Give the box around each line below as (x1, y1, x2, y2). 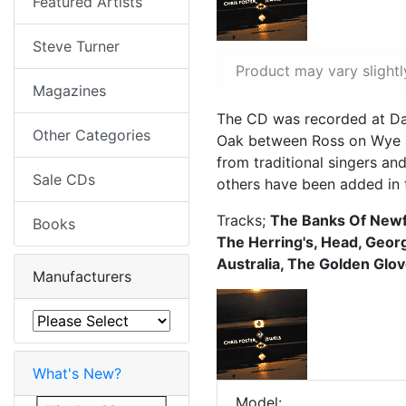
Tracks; (217, 211, 270, 230)
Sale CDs (33, 170, 95, 189)
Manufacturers (33, 267, 131, 286)
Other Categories (33, 126, 150, 145)
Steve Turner (33, 37, 120, 56)
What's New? (33, 364, 121, 383)
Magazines (33, 82, 106, 101)
